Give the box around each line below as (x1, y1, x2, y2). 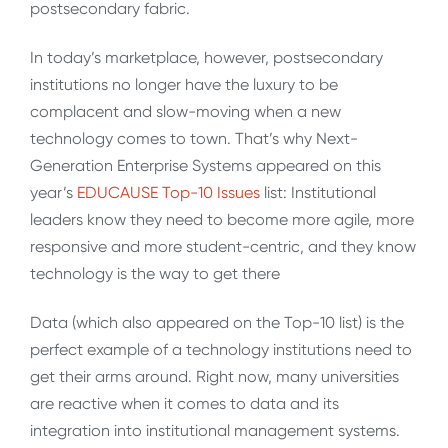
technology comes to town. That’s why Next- (30, 128, 358, 148)
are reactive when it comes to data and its (30, 394, 339, 414)
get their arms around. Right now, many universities (30, 367, 399, 387)
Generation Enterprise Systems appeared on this (30, 155, 381, 175)
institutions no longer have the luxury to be (30, 74, 338, 94)
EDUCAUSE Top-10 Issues (77, 182, 260, 202)
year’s (30, 182, 77, 202)
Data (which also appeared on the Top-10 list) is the (30, 313, 404, 333)
